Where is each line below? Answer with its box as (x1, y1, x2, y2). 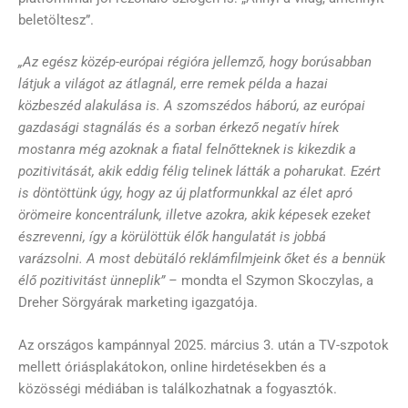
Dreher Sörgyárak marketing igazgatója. (18, 294, 258, 311)
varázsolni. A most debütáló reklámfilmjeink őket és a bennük (18, 250, 385, 268)
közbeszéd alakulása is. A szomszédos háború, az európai (18, 97, 365, 115)
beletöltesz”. (18, 11, 94, 28)
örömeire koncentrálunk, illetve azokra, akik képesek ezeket (18, 207, 371, 224)
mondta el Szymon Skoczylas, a (181, 272, 373, 290)
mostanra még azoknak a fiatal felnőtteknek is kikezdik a (18, 141, 356, 158)
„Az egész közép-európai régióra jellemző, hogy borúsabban (18, 54, 372, 71)
